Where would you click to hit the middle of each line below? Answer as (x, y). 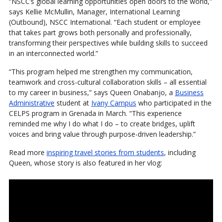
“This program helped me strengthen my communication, (101, 71)
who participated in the (174, 103)
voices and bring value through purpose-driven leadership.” (102, 134)
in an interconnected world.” (53, 53)
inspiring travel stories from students (105, 152)
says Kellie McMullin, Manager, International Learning (94, 11)
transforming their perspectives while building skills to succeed (108, 43)
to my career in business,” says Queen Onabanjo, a (92, 92)
